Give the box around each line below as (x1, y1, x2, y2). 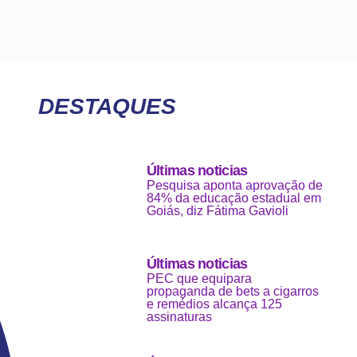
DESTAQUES (38, 94, 177, 120)
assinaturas (146, 310, 212, 324)
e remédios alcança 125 (146, 297, 282, 312)
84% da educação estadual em (146, 191, 321, 206)
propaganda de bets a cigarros (146, 284, 319, 299)
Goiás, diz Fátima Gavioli (146, 204, 288, 218)
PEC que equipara (146, 272, 252, 286)
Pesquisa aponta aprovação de (146, 178, 323, 193)
